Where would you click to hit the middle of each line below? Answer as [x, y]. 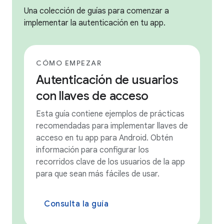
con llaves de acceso [92, 96]
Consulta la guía [76, 204]
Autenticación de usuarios [107, 80]
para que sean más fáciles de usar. [98, 174]
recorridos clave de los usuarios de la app [110, 162]
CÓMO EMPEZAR [69, 63]
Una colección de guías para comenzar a [96, 11]
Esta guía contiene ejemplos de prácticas [110, 114]
